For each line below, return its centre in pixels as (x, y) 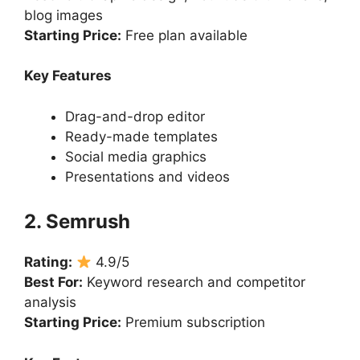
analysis (50, 303)
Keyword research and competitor (194, 282)
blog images (63, 15)
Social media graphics (136, 156)
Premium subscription (193, 323)
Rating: (48, 262)
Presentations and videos (147, 176)
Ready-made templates (141, 136)
